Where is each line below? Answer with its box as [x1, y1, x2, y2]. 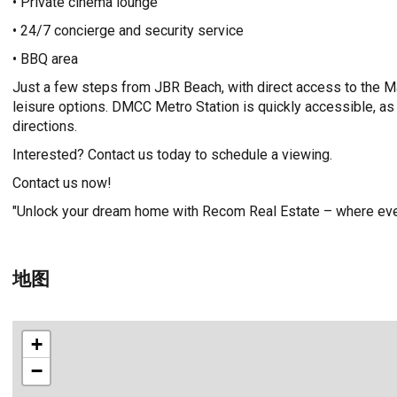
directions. [12, 118, 77, 135]
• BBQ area [12, 51, 78, 67]
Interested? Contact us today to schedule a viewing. [12, 146, 332, 163]
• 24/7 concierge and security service [12, 22, 244, 39]
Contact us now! [12, 175, 112, 191]
